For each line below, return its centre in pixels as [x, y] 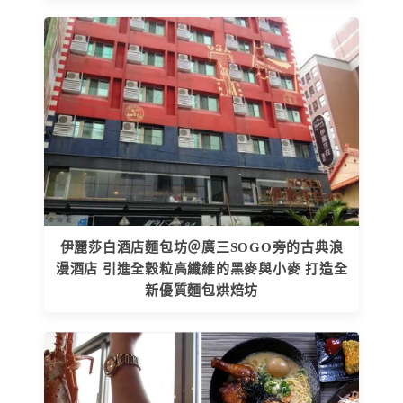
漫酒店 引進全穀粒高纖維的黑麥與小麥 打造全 [201, 269]
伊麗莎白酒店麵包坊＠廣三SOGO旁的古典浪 [201, 248]
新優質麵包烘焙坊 [201, 291]
